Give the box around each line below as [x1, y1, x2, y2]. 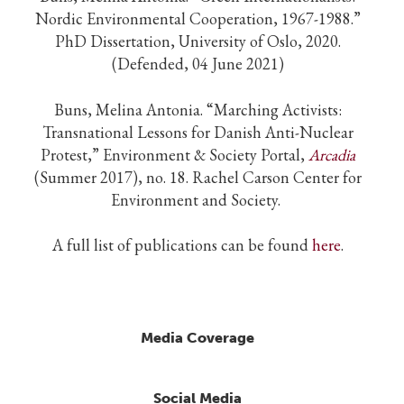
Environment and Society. [111, 188, 284, 210]
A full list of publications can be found [51, 234, 312, 255]
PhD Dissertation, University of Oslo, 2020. [54, 31, 341, 52]
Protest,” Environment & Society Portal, [40, 143, 308, 165]
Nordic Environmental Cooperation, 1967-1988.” [34, 8, 361, 30]
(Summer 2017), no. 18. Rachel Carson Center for [33, 166, 362, 188]
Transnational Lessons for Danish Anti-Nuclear [41, 121, 353, 142]
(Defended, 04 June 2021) [111, 53, 284, 75]
